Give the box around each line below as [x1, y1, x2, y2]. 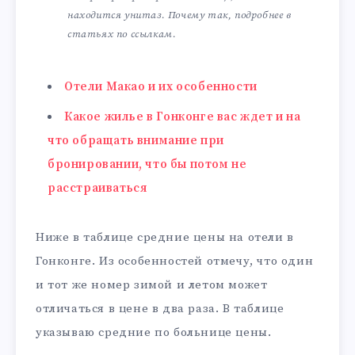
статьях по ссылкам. [67, 27, 177, 40]
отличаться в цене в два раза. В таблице [36, 300, 284, 316]
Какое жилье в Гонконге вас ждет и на [64, 109, 301, 124]
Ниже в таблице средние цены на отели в [36, 229, 294, 245]
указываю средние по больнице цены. [36, 324, 272, 340]
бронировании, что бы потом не [48, 156, 247, 172]
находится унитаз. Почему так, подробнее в [67, 8, 292, 21]
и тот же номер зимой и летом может [36, 277, 268, 292]
